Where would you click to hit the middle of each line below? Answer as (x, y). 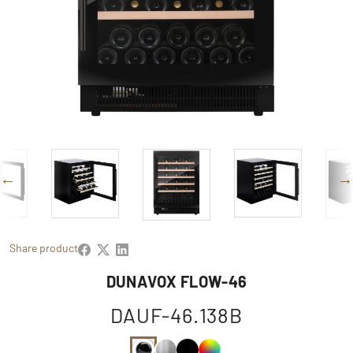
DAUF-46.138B (176, 315)
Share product (44, 248)
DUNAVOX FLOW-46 (176, 282)
